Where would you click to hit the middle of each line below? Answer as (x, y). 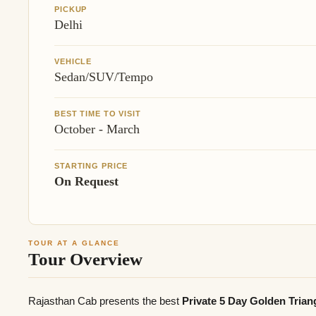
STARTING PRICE (91, 165)
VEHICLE (73, 61)
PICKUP (71, 9)
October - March (97, 129)
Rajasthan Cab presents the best (105, 301)
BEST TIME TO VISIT (98, 113)
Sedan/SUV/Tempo (104, 77)
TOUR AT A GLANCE (74, 243)
